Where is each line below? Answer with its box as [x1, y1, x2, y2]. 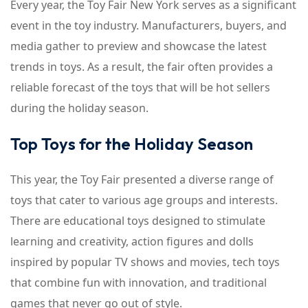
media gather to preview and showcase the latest [10, 38, 267, 54]
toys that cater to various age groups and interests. [10, 192, 278, 208]
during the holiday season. [10, 100, 148, 115]
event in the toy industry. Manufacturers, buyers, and [10, 18, 287, 33]
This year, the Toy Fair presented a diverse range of [10, 172, 274, 187]
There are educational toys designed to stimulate [10, 213, 265, 228]
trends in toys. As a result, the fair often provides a [10, 59, 273, 74]
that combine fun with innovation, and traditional [10, 275, 267, 290]
